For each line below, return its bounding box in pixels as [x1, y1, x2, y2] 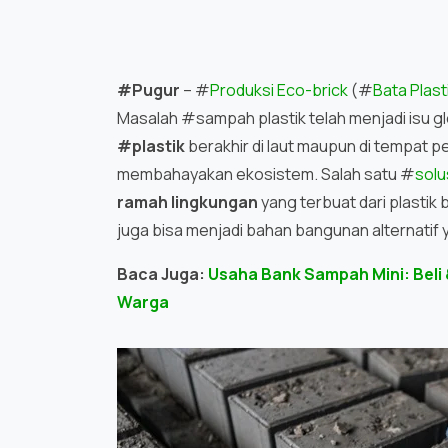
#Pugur [117, 79, 183, 102]
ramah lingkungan [117, 191, 258, 214]
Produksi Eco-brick [210, 79, 348, 102]
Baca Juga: [117, 263, 208, 286]
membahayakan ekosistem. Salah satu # [117, 163, 415, 186]
